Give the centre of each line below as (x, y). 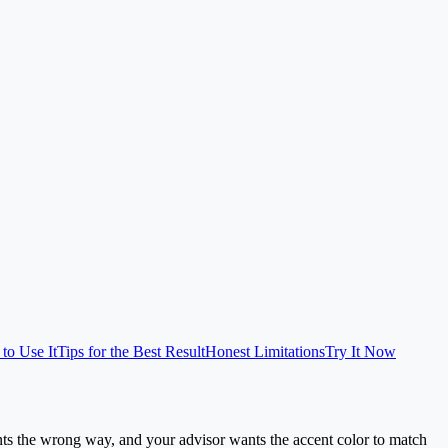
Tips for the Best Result (131, 351)
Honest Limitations (265, 351)
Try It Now (360, 351)
